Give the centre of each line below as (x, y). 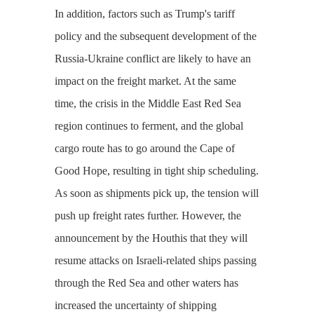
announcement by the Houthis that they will (151, 238)
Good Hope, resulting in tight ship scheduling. (156, 170)
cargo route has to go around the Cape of (144, 148)
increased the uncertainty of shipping (135, 305)
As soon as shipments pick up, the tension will (156, 193)
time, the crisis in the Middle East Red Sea (148, 103)
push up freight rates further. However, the (148, 215)
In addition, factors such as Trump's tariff (144, 13)
